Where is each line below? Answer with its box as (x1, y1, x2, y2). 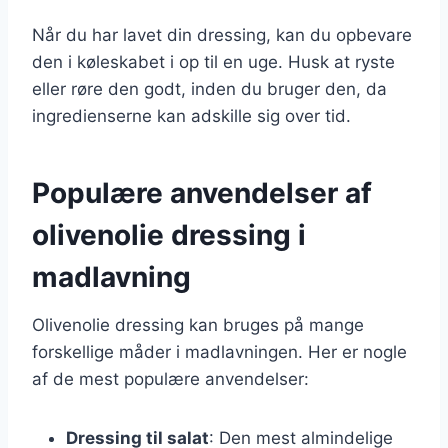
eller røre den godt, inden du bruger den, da (32, 78, 387, 99)
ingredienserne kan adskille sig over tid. (32, 105, 351, 126)
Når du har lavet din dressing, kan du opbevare (32, 24, 412, 45)
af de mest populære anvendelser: (32, 368, 309, 389)
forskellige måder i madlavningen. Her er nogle (32, 341, 407, 362)
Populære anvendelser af (32, 175, 372, 210)
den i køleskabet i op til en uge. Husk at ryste (32, 51, 395, 72)
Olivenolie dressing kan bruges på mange (32, 314, 364, 335)
